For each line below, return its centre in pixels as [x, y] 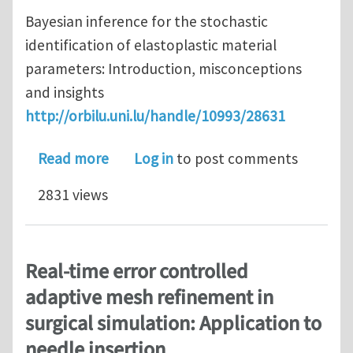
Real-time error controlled [137, 271]
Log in [154, 159]
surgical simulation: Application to [173, 323]
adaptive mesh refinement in [149, 297]
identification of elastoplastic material [151, 45]
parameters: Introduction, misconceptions [163, 69]
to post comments [236, 159]
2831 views [73, 195]
